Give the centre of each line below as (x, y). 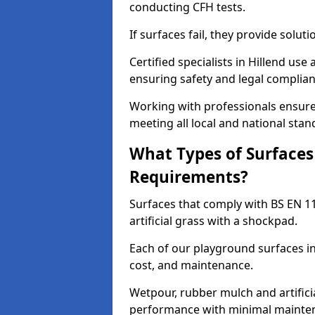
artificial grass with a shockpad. (213, 221)
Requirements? (189, 177)
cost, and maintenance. (191, 265)
